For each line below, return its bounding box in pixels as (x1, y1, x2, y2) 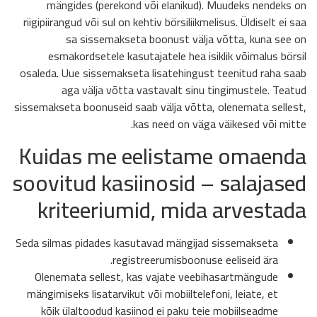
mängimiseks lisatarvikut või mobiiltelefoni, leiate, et (27, 283, 278, 305)
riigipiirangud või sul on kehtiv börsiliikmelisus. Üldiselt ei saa (23, 11, 306, 33)
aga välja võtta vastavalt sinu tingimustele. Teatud (62, 79, 306, 100)
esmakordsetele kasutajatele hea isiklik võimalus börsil (48, 45, 306, 67)
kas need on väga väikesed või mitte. (133, 113, 306, 134)
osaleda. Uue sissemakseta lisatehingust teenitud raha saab (20, 62, 306, 83)
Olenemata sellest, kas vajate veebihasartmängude (35, 266, 278, 288)
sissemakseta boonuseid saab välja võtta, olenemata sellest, (14, 96, 306, 117)
